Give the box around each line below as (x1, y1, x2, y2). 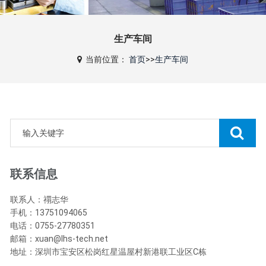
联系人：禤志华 (10, 195, 69, 204)
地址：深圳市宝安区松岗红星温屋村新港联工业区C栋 (10, 247, 207, 256)
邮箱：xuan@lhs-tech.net (10, 234, 109, 243)
